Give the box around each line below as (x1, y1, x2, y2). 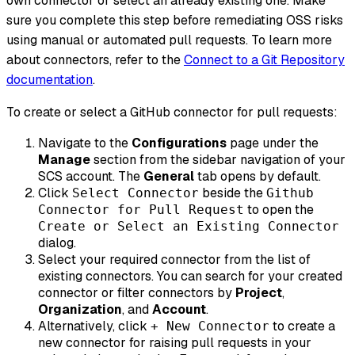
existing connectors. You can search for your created (38, 268, 342, 285)
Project (235, 284, 282, 302)
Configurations (132, 135, 227, 152)
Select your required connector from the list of (38, 251, 311, 269)
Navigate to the (38, 135, 132, 152)
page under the (227, 135, 319, 152)
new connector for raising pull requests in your (38, 334, 311, 352)
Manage (38, 151, 90, 169)
